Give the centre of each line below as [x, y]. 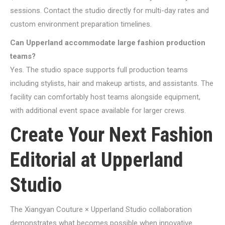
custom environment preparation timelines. [81, 24]
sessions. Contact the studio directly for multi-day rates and [109, 11]
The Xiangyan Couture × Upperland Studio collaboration [101, 209]
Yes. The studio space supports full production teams [99, 70]
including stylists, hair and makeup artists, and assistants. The [112, 83]
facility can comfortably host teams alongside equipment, [105, 97]
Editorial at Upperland [97, 160]
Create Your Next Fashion [111, 135]
